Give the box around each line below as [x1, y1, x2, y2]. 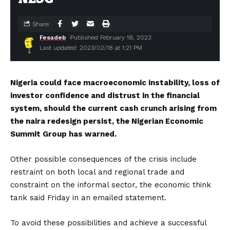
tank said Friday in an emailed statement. [10, 193, 166, 202]
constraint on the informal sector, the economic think [10, 180, 211, 189]
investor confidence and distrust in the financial [10, 91, 200, 100]
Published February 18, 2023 [70, 34, 151, 41]
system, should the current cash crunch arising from [10, 104, 217, 113]
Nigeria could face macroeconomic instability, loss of [10, 78, 220, 87]
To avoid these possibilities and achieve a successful [10, 218, 206, 227]
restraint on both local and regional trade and [10, 167, 184, 177]
